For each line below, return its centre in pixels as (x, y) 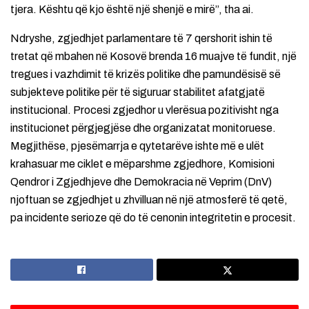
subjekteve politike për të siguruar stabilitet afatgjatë (138, 92)
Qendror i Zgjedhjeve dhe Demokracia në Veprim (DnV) (141, 182)
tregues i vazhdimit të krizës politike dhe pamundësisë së (146, 74)
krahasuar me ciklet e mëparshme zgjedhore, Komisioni (142, 164)
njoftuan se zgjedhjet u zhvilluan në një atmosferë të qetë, (149, 200)
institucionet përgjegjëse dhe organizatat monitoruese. (143, 128)
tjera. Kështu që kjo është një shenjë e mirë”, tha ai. (132, 10)
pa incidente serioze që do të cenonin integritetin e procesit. (153, 218)
